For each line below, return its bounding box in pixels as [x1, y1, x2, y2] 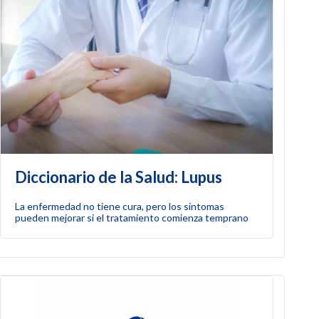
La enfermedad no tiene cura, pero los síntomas [14, 199, 224, 212]
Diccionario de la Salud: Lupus [14, 167, 222, 187]
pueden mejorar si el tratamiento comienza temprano [14, 211, 249, 224]
